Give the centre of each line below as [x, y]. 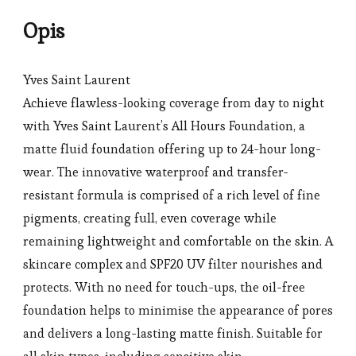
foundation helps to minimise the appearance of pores [178, 310]
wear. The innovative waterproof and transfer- [156, 172]
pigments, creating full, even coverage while [150, 218]
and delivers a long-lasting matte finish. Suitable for [173, 333]
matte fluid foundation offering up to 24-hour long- [172, 149]
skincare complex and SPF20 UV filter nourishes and [173, 264]
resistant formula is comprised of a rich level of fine [172, 195]
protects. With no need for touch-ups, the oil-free [164, 287]
